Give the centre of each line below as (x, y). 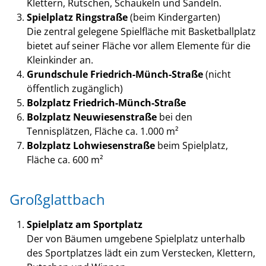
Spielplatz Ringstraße (77, 17)
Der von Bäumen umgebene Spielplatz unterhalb (136, 239)
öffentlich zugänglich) (75, 88)
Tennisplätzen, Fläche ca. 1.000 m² (102, 131)
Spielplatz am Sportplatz (84, 225)
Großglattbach (57, 199)
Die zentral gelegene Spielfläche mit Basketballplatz (141, 31)
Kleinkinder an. (60, 60)
